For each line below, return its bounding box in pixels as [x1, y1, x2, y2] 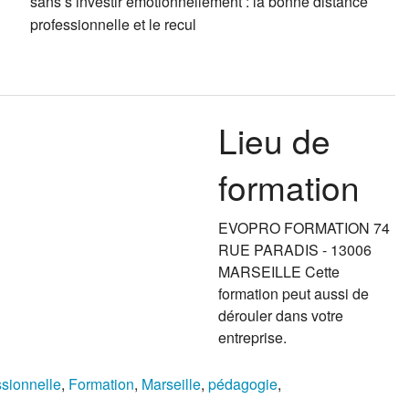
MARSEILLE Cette [218, 260, 340, 282]
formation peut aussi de [218, 282, 369, 304]
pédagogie [208, 372, 278, 394]
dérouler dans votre [218, 304, 343, 326]
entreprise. [218, 326, 287, 348]
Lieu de [218, 115, 330, 164]
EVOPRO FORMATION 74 [218, 216, 390, 238]
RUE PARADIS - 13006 [218, 238, 372, 260]
